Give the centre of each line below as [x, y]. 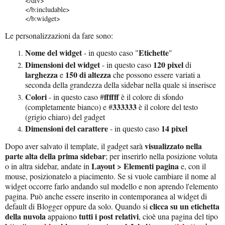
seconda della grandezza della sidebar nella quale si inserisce [121, 84]
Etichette [154, 53]
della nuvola [25, 216]
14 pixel [173, 129]
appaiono [62, 216]
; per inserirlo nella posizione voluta [161, 156]
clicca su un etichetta [185, 206]
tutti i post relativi [109, 216]
